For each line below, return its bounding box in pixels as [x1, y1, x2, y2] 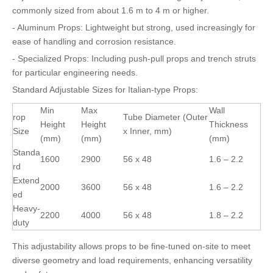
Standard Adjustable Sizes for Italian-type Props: [12, 85, 198, 94]
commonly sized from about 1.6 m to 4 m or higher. [12, 5, 209, 15]
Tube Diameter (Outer [123, 112, 208, 122]
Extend [13, 175, 40, 185]
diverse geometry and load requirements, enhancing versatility [12, 255, 252, 265]
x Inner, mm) [123, 126, 172, 136]
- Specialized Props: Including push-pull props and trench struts [12, 54, 256, 63]
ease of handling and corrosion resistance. [12, 37, 176, 46]
